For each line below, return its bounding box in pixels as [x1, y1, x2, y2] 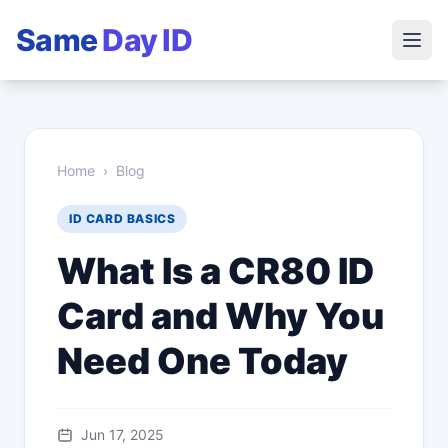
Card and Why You [57, 294, 384, 338]
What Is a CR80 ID [57, 249, 374, 293]
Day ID [102, 22, 192, 58]
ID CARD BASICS [69, 211, 176, 226]
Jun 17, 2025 [81, 426, 164, 443]
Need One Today [57, 339, 348, 383]
